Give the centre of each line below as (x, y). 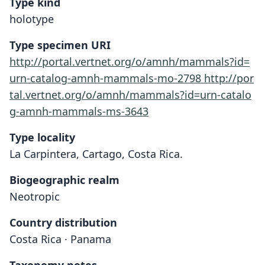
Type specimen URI (60, 45)
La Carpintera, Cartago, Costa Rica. (96, 154)
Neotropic (35, 196)
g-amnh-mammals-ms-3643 (79, 111)
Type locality (42, 137)
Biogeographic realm (64, 180)
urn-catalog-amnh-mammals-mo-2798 (107, 78)
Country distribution (63, 222)
